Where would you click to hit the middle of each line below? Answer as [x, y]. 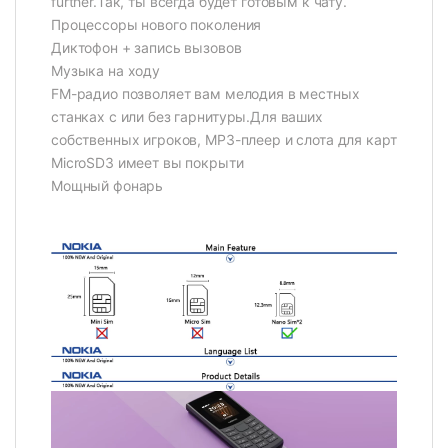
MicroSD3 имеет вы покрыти [147, 163]
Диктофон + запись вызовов [146, 48]
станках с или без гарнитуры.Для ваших [187, 117]
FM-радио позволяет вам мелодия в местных [205, 94]
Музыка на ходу [106, 71]
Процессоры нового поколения [156, 25]
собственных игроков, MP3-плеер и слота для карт [224, 140]
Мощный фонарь [107, 186]
